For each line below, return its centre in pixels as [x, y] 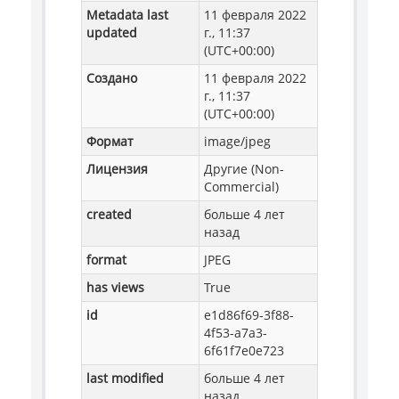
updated [112, 33]
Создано [112, 78]
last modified [125, 379]
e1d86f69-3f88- [249, 315]
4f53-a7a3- [236, 333]
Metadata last [127, 15]
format [106, 260]
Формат [110, 142]
